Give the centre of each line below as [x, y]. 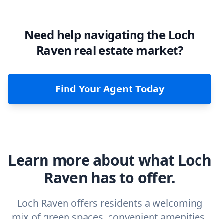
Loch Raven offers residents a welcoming [109, 203]
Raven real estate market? [109, 50]
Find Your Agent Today [109, 89]
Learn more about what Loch [109, 160]
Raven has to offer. [109, 178]
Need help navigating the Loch [109, 34]
